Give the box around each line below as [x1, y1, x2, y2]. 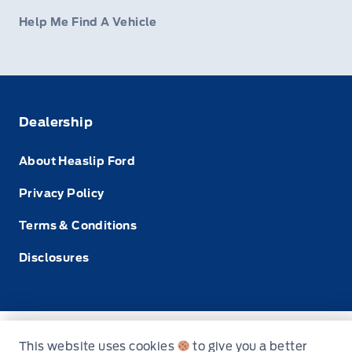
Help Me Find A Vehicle [19, 15, 157, 28]
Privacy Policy [19, 187, 104, 200]
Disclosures [19, 251, 90, 265]
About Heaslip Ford [19, 155, 136, 168]
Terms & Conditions [19, 219, 137, 233]
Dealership [19, 115, 93, 130]
